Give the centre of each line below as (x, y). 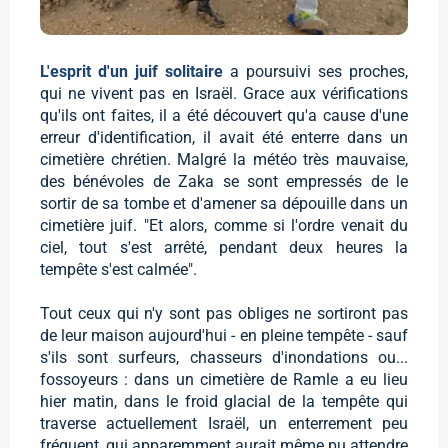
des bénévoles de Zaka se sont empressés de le (224, 182)
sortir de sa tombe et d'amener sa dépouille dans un (224, 204)
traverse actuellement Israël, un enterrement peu (224, 424)
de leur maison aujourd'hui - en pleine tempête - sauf (224, 336)
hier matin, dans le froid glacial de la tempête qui (224, 402)
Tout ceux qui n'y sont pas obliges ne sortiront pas (224, 314)
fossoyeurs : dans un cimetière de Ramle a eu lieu (224, 380)
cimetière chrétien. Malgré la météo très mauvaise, (224, 160)
